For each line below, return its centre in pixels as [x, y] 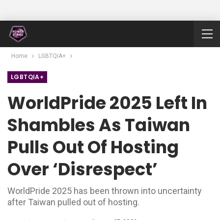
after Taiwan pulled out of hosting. [73, 202]
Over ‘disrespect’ [82, 169]
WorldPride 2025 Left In [107, 103]
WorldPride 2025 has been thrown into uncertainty [105, 191]
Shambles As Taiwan [99, 125]
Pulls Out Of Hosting [93, 147]
